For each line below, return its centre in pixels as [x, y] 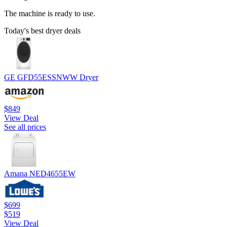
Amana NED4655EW [40, 174]
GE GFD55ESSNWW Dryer [51, 78]
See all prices [25, 127]
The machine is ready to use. [51, 14]
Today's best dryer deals [42, 31]
